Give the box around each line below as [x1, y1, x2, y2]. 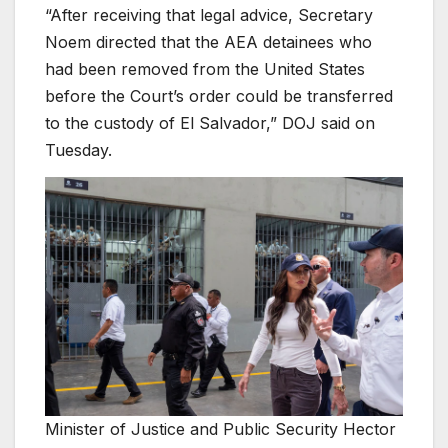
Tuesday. [45, 140, 112, 161]
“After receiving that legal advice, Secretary [45, 5, 373, 26]
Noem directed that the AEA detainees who [45, 32, 372, 53]
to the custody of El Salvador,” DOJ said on [45, 113, 375, 134]
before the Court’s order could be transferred [45, 86, 393, 107]
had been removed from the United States [45, 59, 365, 80]
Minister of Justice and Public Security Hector [45, 418, 396, 439]
